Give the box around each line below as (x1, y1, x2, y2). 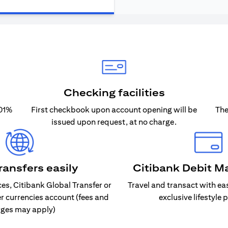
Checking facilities (63, 87, 165, 98)
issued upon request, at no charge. (51, 117, 177, 127)
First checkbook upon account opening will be (31, 105, 197, 115)
